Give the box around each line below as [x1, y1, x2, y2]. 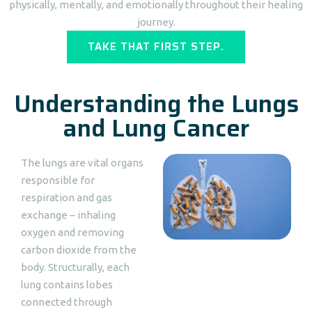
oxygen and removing [21, 226, 124, 238]
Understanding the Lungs [13, 84, 299, 123]
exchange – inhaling [21, 209, 116, 221]
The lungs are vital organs [21, 157, 143, 169]
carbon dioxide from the [21, 244, 136, 256]
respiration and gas [21, 192, 112, 203]
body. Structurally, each [21, 261, 130, 273]
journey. [136, 16, 175, 28]
